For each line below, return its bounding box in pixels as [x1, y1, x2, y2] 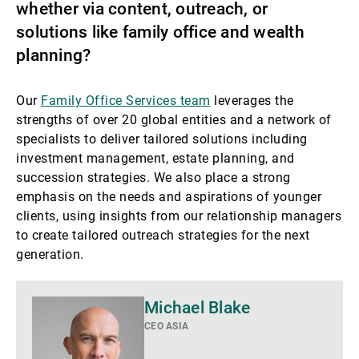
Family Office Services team [41, 93, 211, 108]
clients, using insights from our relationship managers [16, 208, 341, 224]
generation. [16, 247, 84, 262]
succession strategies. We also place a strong [16, 170, 291, 185]
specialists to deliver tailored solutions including [16, 131, 308, 147]
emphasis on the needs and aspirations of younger [16, 189, 321, 204]
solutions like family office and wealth [16, 22, 305, 42]
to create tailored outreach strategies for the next [16, 228, 310, 243]
